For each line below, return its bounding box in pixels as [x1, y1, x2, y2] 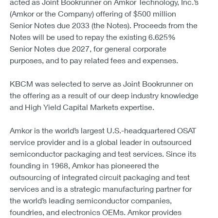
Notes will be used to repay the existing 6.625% [10, 32, 176, 41]
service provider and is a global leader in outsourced [10, 137, 191, 146]
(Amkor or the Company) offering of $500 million [10, 9, 176, 18]
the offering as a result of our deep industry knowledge [10, 91, 199, 100]
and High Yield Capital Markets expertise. [10, 102, 154, 111]
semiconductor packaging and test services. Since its [10, 149, 196, 158]
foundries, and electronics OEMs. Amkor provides [10, 207, 182, 217]
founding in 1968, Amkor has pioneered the [10, 161, 159, 170]
